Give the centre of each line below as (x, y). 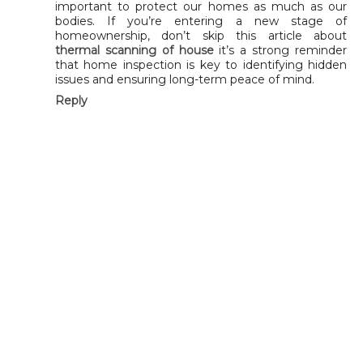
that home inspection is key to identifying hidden (201, 65)
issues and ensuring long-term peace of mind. (185, 80)
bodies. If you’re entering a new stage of (201, 21)
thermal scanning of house (135, 51)
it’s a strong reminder (280, 51)
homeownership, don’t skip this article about (201, 36)
